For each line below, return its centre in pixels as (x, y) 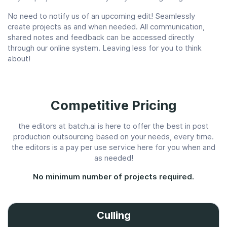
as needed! (113, 158)
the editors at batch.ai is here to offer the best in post (113, 126)
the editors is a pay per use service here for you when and (113, 148)
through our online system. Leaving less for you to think (105, 48)
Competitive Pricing (113, 106)
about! (19, 59)
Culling (113, 216)
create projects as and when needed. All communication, (106, 27)
